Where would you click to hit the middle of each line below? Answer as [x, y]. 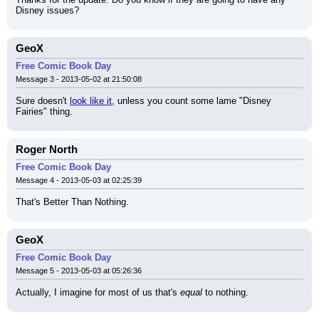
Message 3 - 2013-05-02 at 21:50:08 [79, 79]
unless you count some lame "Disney [193, 101]
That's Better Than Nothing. [72, 202]
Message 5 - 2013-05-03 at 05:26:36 [79, 271]
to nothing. [225, 292]
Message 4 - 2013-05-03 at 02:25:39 [79, 180]
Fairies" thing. [44, 111]
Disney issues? [47, 10]
